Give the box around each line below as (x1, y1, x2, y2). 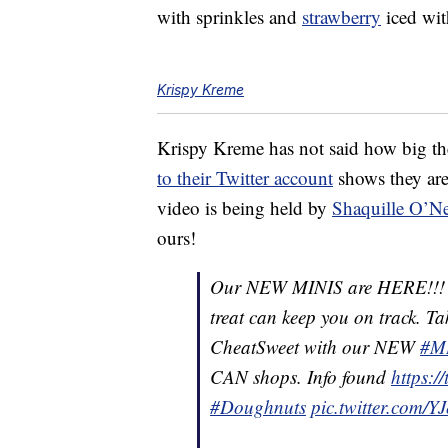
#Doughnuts (210, 394, 306, 420)
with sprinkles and (157, 4, 302, 30)
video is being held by (157, 195, 332, 221)
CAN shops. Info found (210, 364, 391, 390)
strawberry (302, 4, 381, 30)
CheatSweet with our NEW (210, 334, 420, 360)
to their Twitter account (157, 165, 333, 191)
